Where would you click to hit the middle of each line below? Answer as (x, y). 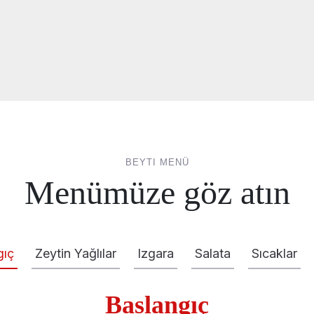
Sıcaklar (274, 253)
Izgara (156, 253)
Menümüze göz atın (157, 192)
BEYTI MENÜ (157, 162)
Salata (213, 253)
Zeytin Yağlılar (76, 253)
